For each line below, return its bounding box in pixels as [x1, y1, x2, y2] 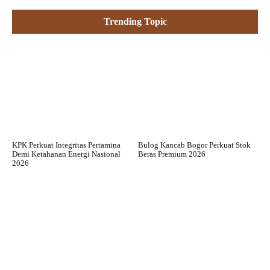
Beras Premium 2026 [138, 149, 206, 159]
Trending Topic [103, 16, 167, 27]
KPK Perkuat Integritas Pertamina [12, 140, 121, 149]
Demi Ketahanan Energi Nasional [12, 149, 121, 159]
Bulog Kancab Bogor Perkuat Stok [138, 140, 251, 149]
